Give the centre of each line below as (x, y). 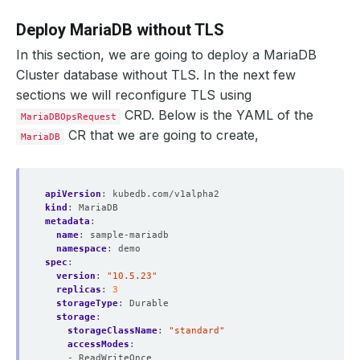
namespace (82, 248)
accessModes (98, 344)
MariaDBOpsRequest (68, 117)
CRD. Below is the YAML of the (217, 115)
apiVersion (73, 194)
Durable (149, 303)
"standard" (197, 330)
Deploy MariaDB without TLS (120, 30)
